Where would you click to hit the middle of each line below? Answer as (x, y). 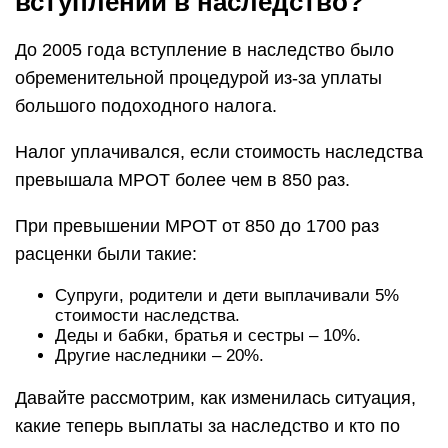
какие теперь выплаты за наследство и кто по (207, 426)
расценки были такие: (106, 254)
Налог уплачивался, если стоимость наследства (219, 152)
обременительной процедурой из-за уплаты (198, 78)
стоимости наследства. (147, 315)
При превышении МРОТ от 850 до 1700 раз (197, 226)
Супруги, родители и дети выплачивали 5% (227, 295)
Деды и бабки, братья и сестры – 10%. (208, 335)
